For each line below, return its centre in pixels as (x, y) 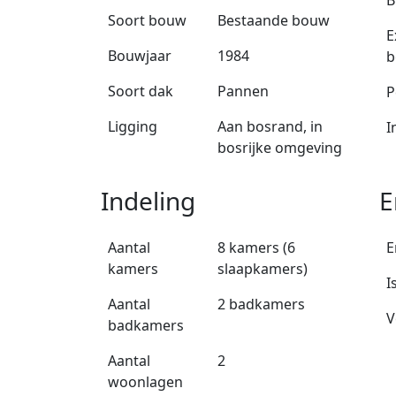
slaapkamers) (263, 269)
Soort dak (141, 91)
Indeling (148, 201)
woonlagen (145, 382)
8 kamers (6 (257, 248)
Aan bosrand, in (270, 127)
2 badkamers (262, 305)
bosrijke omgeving (280, 148)
